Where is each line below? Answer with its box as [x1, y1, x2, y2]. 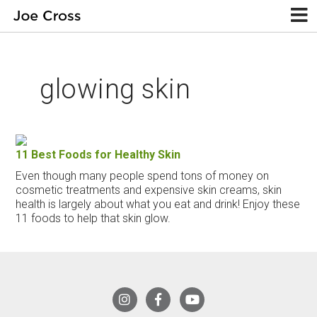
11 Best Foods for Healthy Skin [16, 147, 181, 161]
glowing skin [40, 74, 190, 105]
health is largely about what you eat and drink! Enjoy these [16, 197, 301, 211]
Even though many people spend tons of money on [16, 168, 270, 183]
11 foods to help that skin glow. [16, 211, 171, 225]
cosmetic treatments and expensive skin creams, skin [16, 183, 282, 197]
